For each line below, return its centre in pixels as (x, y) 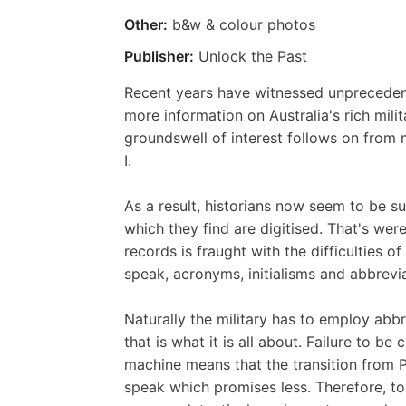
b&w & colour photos (242, 24)
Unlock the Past (251, 56)
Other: (146, 24)
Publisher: (159, 56)
